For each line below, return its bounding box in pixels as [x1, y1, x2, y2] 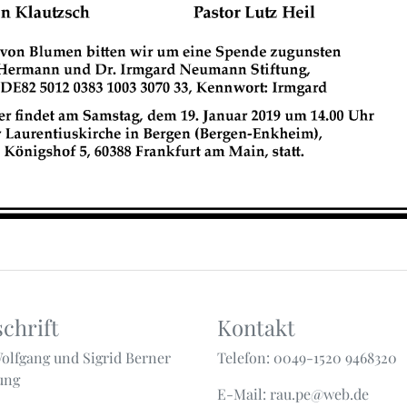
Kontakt [217, 313, 295, 342]
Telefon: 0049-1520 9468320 [217, 348, 397, 367]
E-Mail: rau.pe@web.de [217, 384, 369, 403]
